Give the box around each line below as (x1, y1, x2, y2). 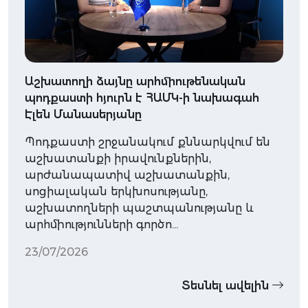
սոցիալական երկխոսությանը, (25, 185, 208, 199)
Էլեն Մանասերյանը (25, 108, 142, 122)
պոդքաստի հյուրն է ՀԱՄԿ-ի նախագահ (25, 91, 259, 105)
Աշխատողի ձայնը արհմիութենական (25, 75, 245, 89)
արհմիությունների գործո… (25, 218, 178, 232)
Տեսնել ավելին (181, 279, 272, 293)
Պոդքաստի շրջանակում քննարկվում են (25, 135, 270, 149)
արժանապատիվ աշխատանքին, (25, 168, 230, 182)
